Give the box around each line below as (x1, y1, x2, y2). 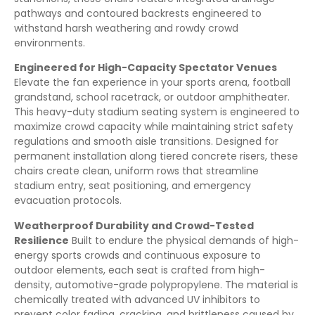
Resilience (14, 233, 69, 247)
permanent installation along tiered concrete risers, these (14, 149, 298, 164)
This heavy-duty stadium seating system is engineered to (14, 105, 300, 120)
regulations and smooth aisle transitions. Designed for (14, 134, 278, 149)
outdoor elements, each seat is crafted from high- (14, 262, 265, 277)
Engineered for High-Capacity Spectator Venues (14, 60, 277, 75)
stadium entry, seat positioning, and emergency (14, 179, 251, 193)
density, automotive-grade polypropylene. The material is (14, 277, 298, 292)
